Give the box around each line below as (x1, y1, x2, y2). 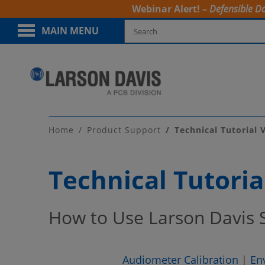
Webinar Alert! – (131, 2, 209, 15)
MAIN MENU (41, 24, 99, 37)
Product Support (87, 124, 161, 135)
